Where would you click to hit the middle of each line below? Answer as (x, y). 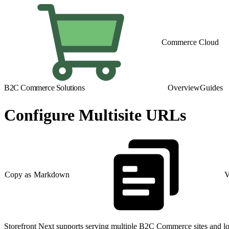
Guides (211, 88)
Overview (184, 88)
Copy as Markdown (37, 175)
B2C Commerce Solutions (44, 88)
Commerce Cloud (190, 42)
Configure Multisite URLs (95, 115)
